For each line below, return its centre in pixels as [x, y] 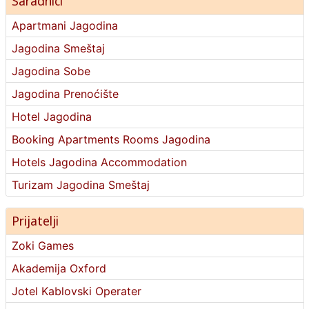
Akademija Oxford [59, 268]
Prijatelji [35, 221]
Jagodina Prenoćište [65, 94]
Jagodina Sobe [51, 71]
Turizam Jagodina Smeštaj [80, 185]
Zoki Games [42, 246]
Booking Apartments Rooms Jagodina [111, 139]
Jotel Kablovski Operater [76, 291]
